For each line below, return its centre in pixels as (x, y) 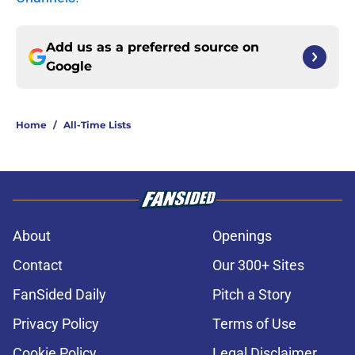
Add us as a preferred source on (153, 48)
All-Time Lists (97, 125)
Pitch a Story (252, 295)
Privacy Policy (56, 324)
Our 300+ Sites (258, 265)
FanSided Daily (59, 295)
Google (69, 67)
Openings (242, 236)
